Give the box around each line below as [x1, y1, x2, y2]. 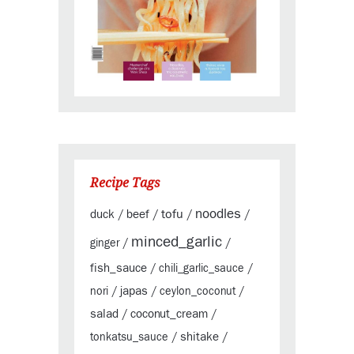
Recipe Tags [90, 173, 160, 191]
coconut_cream [130, 307, 208, 320]
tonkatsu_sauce [90, 331, 168, 343]
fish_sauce [90, 262, 147, 274]
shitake [180, 330, 219, 343]
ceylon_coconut [160, 285, 235, 297]
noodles [195, 207, 241, 220]
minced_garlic [131, 234, 222, 250]
